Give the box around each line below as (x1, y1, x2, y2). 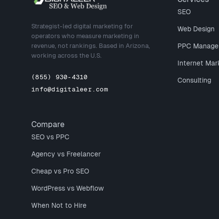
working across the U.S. (31, 52, 102, 59)
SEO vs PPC (31, 133, 69, 141)
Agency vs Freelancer (31, 150, 101, 158)
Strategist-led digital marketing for (31, 22, 133, 30)
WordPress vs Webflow (31, 184, 104, 192)
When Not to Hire (31, 201, 87, 209)
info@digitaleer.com (31, 86, 108, 93)
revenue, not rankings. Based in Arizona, (31, 42, 150, 49)
